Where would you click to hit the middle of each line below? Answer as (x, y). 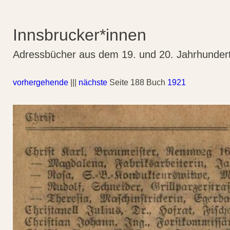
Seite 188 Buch (137, 82)
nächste (93, 82)
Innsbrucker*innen (80, 35)
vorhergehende (41, 82)
